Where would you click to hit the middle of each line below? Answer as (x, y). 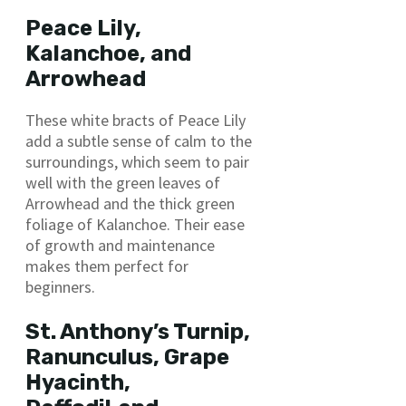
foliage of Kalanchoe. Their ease (135, 224)
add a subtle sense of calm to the (139, 140)
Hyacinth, (78, 382)
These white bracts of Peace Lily (135, 120)
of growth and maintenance (120, 245)
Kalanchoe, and (108, 53)
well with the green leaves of (123, 182)
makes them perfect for (107, 266)
